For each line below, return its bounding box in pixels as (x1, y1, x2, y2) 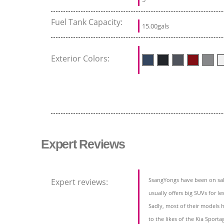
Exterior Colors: (51, 53, 111, 64)
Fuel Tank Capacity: (51, 16, 124, 28)
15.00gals (142, 21, 169, 31)
